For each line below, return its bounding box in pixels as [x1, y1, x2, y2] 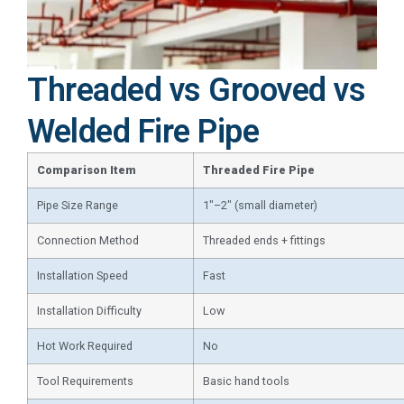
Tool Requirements [37, 373, 133, 388]
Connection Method [37, 233, 139, 247]
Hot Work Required [37, 338, 133, 353]
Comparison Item [37, 162, 136, 177]
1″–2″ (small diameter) [203, 197, 317, 212]
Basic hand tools [203, 373, 289, 388]
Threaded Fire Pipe [203, 162, 315, 177]
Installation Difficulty [37, 303, 142, 317]
